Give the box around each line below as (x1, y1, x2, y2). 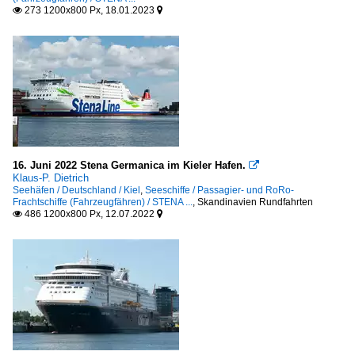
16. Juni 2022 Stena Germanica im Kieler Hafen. (13, 158, 249, 171)
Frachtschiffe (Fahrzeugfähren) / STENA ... (13, 196, 193, 208)
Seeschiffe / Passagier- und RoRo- (145, 184, 294, 196)
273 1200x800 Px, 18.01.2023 (22, 4, 157, 16)
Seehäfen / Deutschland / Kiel (13, 184, 140, 196)
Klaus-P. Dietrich (13, 171, 89, 184)
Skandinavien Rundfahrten (197, 196, 313, 208)
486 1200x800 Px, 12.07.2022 (22, 208, 157, 219)
